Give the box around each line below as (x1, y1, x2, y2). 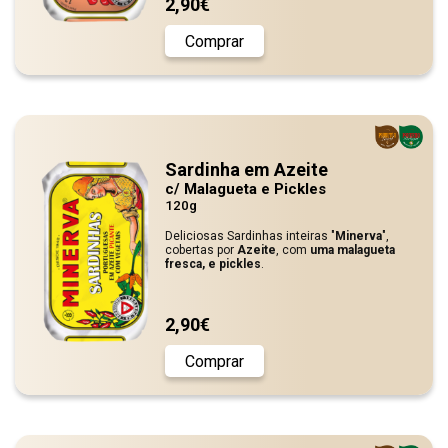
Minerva (335, 229, 382, 243)
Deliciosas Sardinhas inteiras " (165, 229, 335, 243)
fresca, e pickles (165, 257, 261, 271)
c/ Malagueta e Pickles (165, 180, 326, 198)
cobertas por (165, 243, 237, 257)
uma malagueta (310, 243, 395, 257)
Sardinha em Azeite (165, 159, 328, 180)
